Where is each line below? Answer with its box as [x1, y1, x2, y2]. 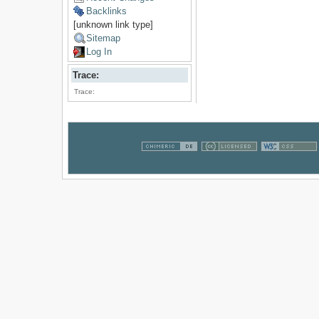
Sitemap [85, 33, 120, 44]
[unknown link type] [73, 19, 153, 31]
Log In [85, 46, 112, 58]
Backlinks [85, 6, 127, 17]
